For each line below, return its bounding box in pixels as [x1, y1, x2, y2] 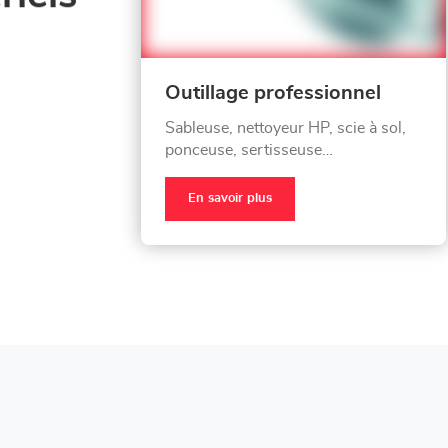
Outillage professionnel [165, 82, 381, 103]
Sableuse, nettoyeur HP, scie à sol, [165, 119, 406, 136]
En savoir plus [188, 192, 272, 205]
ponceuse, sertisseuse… [165, 141, 333, 158]
